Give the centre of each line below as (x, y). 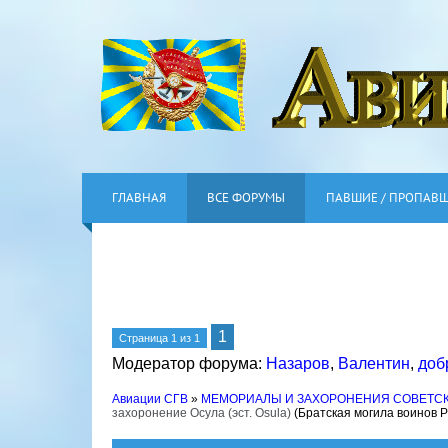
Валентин (374, 363)
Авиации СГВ (150, 399)
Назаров (298, 363)
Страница (145, 338)
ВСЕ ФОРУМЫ (246, 197)
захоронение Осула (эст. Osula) (201, 413)
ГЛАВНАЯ (139, 197)
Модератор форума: (189, 363)
